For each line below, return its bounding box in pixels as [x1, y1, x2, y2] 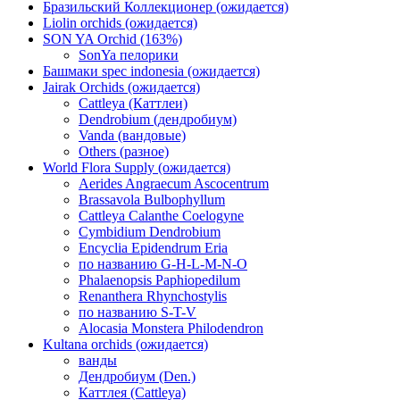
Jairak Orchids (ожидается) [43, 79, 200, 96]
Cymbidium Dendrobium [79, 224, 221, 240]
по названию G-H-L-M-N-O [79, 256, 247, 272]
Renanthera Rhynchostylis [79, 288, 227, 304]
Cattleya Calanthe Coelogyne [79, 208, 244, 224]
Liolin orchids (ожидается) [43, 15, 197, 31]
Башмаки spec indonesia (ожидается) [43, 63, 260, 79]
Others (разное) [79, 144, 169, 160]
